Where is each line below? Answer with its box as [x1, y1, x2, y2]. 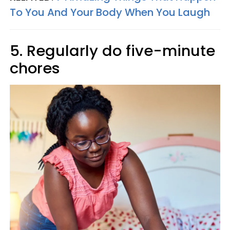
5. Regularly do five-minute [10, 41, 215, 62]
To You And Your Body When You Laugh [10, 5, 210, 20]
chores [10, 58, 60, 79]
